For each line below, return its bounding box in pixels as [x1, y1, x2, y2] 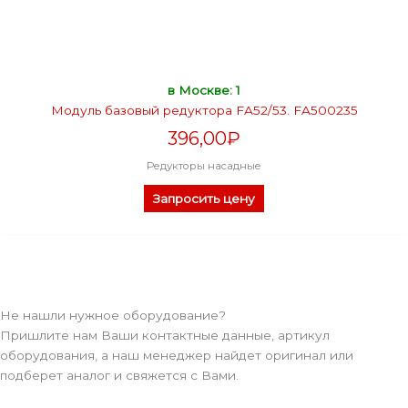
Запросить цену [153, 190, 255, 206]
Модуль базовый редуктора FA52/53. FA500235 [50, 103, 358, 118]
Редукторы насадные [147, 159, 261, 173]
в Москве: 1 [168, 83, 240, 98]
